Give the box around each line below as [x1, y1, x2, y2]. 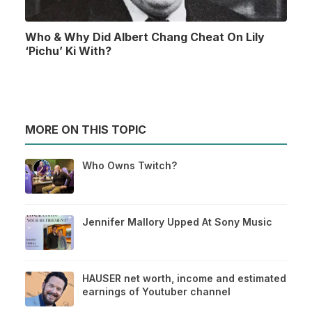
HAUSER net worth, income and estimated [82, 272, 286, 285]
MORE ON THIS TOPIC [25, 123, 146, 137]
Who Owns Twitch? [82, 159, 177, 172]
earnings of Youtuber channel [82, 286, 231, 298]
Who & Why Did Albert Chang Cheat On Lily [25, 30, 265, 44]
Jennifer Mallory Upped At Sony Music [82, 216, 272, 228]
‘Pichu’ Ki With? [25, 44, 111, 58]
